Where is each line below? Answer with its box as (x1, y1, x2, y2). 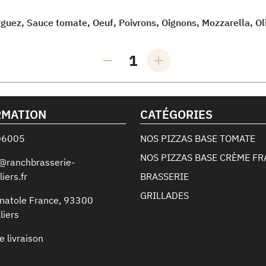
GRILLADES (140, 189, 189, 201)
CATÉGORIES (140, 106, 213, 122)
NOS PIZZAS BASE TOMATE (140, 132, 255, 144)
